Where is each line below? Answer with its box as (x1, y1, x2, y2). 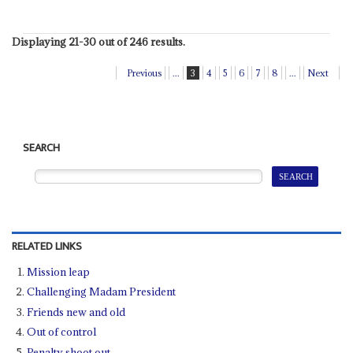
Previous (127, 67, 162, 80)
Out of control (27, 325, 97, 340)
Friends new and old (27, 304, 126, 319)
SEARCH (23, 139, 61, 158)
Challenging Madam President (27, 284, 176, 299)
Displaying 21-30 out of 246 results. (11, 35, 185, 50)
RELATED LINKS (11, 236, 82, 256)
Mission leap (27, 264, 91, 279)
